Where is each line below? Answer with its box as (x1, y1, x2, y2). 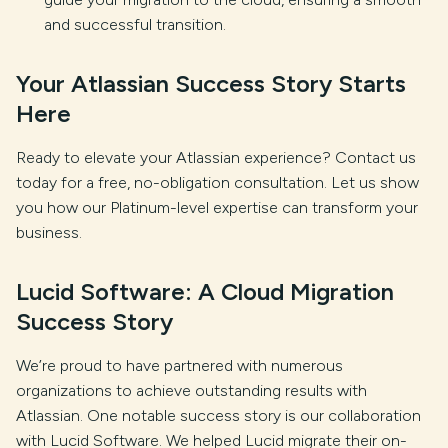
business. (16, 222, 82, 242)
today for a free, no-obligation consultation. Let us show (16, 172, 419, 192)
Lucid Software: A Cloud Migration (16, 276, 394, 306)
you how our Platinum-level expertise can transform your (16, 197, 418, 217)
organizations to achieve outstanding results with (16, 380, 367, 400)
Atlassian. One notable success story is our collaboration (16, 405, 421, 425)
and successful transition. (44, 14, 226, 34)
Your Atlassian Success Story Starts (16, 68, 406, 98)
